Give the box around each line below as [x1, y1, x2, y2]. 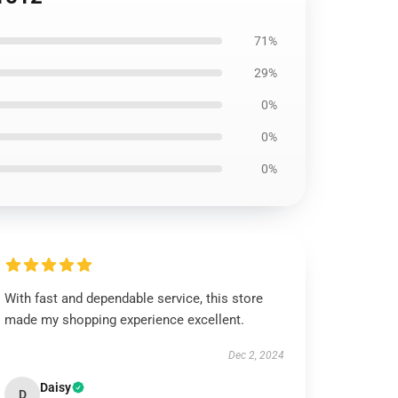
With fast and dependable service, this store [4, 291, 264, 306]
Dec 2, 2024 [227, 349, 284, 362]
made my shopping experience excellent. [4, 312, 245, 328]
